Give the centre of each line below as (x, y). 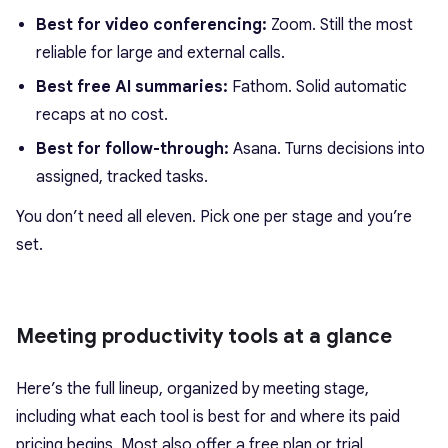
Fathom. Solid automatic (317, 87)
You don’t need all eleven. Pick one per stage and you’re (214, 217)
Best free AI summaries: (132, 87)
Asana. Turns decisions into (327, 149)
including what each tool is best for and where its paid (208, 417)
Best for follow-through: (132, 149)
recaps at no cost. (102, 115)
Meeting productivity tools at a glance (204, 336)
